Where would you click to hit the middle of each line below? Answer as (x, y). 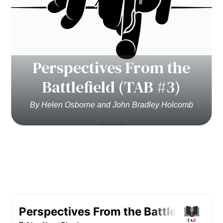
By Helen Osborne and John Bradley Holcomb (111, 105)
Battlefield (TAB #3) (111, 87)
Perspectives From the (111, 67)
